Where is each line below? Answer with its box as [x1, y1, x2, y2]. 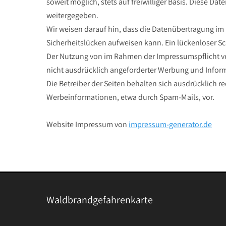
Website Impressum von [46, 119, 129, 130]
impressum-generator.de [129, 119, 212, 130]
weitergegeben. [46, 10, 98, 21]
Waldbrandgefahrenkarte [46, 193, 153, 206]
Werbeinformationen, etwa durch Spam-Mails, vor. [46, 92, 214, 102]
